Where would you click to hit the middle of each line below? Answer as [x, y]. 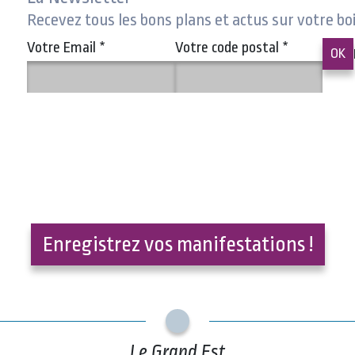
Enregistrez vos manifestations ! [177, 244]
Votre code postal [228, 47]
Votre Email [63, 47]
